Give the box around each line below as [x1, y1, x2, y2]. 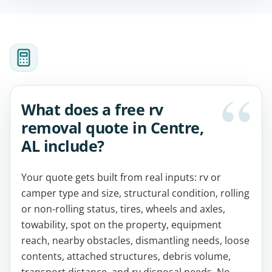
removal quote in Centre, [21, 117, 203, 138]
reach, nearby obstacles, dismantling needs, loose [21, 233, 250, 247]
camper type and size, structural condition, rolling [21, 186, 250, 200]
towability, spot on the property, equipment [21, 217, 222, 231]
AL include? [21, 135, 104, 156]
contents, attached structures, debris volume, [21, 249, 231, 263]
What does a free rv [21, 98, 163, 120]
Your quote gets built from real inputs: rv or [21, 170, 221, 184]
